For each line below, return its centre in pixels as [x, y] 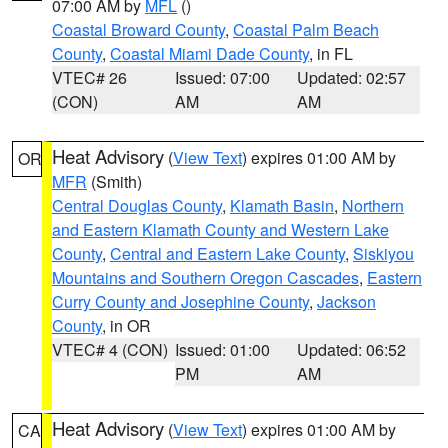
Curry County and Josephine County [180, 301]
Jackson [346, 301]
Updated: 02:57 [352, 77]
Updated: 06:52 [352, 349]
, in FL [331, 53]
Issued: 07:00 [222, 77]
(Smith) [114, 181]
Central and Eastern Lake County [227, 253]
